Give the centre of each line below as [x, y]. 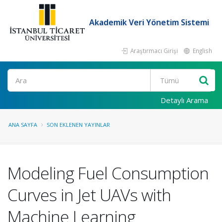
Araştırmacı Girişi [153, 51]
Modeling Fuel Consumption [108, 173]
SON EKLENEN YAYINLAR [78, 125]
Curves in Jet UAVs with [89, 195]
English [202, 51]
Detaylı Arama [184, 100]
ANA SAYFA [23, 125]
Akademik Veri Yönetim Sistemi [149, 22]
